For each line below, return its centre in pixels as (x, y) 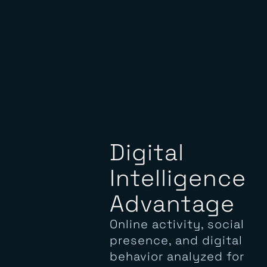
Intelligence (178, 221)
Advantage (172, 246)
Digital (147, 195)
